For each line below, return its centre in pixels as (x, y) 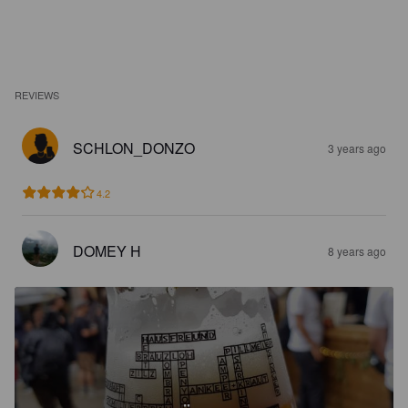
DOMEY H (107, 251)
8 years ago (357, 251)
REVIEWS (37, 95)
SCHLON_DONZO (134, 148)
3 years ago (357, 148)
